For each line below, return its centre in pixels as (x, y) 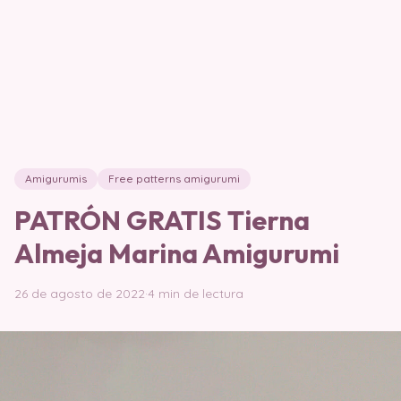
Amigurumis (56, 179)
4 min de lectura (196, 294)
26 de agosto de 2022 (80, 294)
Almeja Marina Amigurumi (177, 253)
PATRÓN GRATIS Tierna (162, 220)
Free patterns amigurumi (174, 179)
